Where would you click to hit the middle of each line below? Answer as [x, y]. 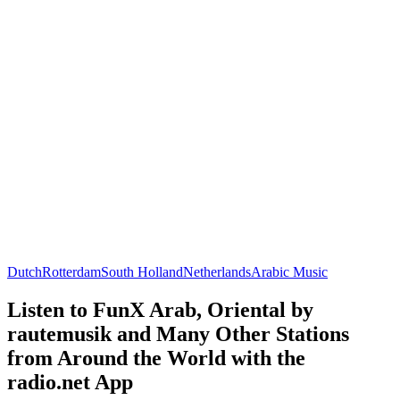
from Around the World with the [156, 358]
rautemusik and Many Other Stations [178, 333]
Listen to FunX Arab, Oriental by [160, 309]
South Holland [142, 271]
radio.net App [70, 382]
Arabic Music [289, 271]
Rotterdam [71, 271]
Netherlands [217, 271]
